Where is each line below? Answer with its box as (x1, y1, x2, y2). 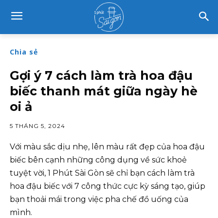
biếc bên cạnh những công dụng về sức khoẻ (10, 155, 187, 164)
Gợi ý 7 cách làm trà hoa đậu (10, 68, 193, 83)
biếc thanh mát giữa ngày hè (10, 84, 198, 98)
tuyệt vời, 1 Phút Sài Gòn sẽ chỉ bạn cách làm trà (10, 168, 195, 178)
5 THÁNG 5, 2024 (10, 122, 65, 129)
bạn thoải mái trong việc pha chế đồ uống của (10, 195, 188, 204)
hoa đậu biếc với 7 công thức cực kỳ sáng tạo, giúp (10, 182, 205, 191)
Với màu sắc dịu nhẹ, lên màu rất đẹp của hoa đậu (10, 142, 205, 151)
